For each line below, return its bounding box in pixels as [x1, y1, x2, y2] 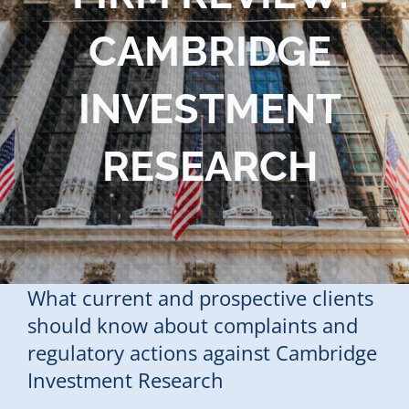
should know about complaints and [27, 311, 358, 339]
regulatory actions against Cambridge [27, 339, 377, 366]
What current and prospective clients [27, 284, 373, 311]
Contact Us [22, 79, 94, 96]
